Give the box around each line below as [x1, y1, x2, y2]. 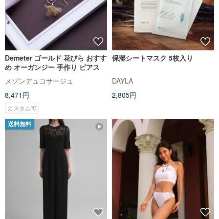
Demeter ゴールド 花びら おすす [5, 53, 107, 63]
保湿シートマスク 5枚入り [169, 53, 193, 63]
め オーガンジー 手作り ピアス [5, 62, 100, 72]
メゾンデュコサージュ [5, 76, 73, 86]
